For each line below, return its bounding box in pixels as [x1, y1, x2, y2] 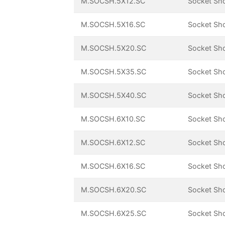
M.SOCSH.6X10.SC [81, 115, 146, 124]
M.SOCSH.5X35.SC [81, 67, 147, 76]
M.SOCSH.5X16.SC [81, 20, 146, 29]
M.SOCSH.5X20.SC [81, 44, 147, 53]
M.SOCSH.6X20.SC [81, 185, 147, 194]
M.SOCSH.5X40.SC [81, 91, 147, 100]
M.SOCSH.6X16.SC [81, 162, 146, 171]
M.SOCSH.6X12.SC [81, 138, 146, 147]
